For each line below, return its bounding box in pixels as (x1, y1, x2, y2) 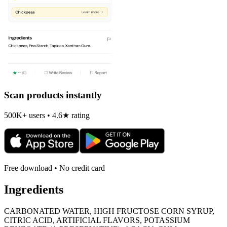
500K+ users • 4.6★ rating (4, 110, 90, 120)
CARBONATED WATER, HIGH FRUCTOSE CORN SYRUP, (4, 206, 214, 215)
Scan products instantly (4, 90, 102, 101)
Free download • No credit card (4, 163, 105, 172)
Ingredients (4, 182, 63, 196)
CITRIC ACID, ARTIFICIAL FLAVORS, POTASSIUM (4, 215, 190, 224)
